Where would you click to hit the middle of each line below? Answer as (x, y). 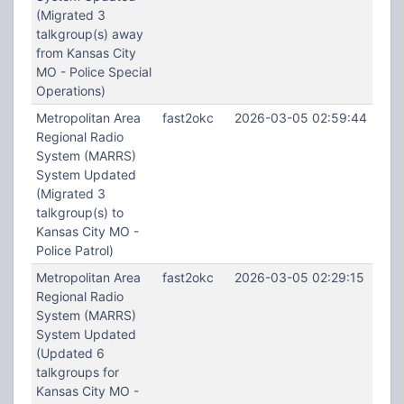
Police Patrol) (74, 250)
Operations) (70, 91)
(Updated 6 (70, 353)
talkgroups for (77, 372)
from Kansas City (86, 53)
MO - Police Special (93, 72)
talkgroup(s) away (89, 34)
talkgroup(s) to (79, 212)
